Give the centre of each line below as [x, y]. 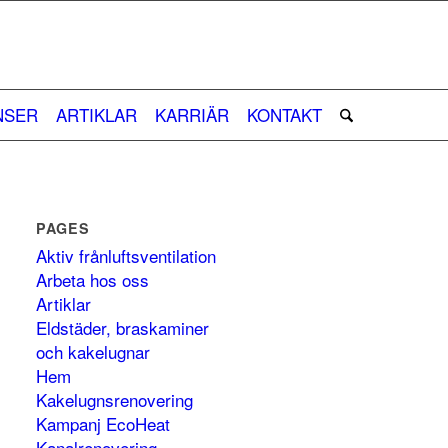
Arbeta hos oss [93, 279]
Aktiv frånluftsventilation [126, 255]
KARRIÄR [191, 114]
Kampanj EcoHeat [103, 423]
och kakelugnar [93, 351]
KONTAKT [284, 114]
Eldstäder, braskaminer [123, 327]
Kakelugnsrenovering [115, 399]
